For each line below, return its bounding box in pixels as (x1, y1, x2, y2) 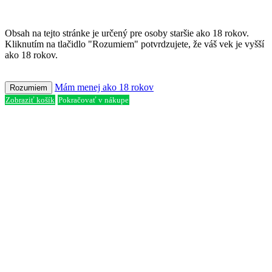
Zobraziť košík (5, 95, 55, 104)
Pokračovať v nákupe (58, 95, 129, 104)
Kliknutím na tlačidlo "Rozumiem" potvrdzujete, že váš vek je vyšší (5, 38, 264, 49)
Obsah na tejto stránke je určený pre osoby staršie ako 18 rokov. (5, 27, 249, 38)
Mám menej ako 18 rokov (55, 81, 154, 92)
